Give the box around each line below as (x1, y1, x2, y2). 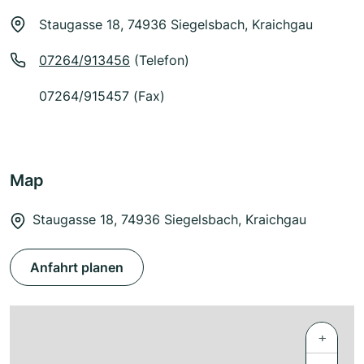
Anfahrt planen (30, 259, 123, 276)
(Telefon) (130, 52, 189, 69)
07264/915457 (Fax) (39, 88, 165, 105)
